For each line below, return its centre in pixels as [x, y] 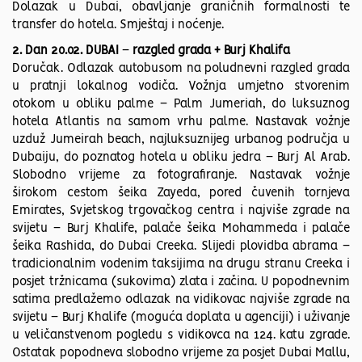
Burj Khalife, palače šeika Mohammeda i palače [208, 229]
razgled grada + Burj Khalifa [211, 51]
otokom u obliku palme [86, 105]
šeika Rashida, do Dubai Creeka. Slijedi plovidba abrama [177, 247]
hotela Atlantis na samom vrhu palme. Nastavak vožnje [181, 122]
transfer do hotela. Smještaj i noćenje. [120, 25]
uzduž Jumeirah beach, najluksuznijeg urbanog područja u [181, 140]
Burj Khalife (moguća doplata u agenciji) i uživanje [206, 318]
